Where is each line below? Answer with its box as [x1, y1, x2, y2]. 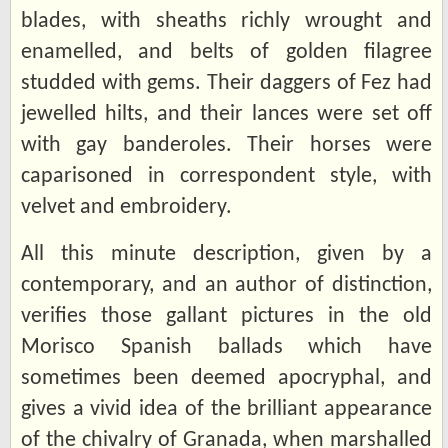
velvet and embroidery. [21, 195, 232, 219]
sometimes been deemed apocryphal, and [21, 366, 432, 390]
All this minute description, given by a [21, 242, 432, 266]
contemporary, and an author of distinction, [21, 273, 432, 297]
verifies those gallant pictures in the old [21, 304, 432, 328]
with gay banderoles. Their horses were [21, 133, 432, 157]
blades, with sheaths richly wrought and [21, 9, 432, 33]
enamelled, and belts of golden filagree [21, 40, 432, 64]
